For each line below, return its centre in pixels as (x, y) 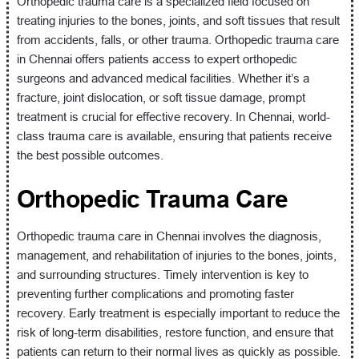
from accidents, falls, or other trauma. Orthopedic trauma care (177, 40)
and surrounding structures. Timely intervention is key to (162, 274)
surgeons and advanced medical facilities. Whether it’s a (163, 78)
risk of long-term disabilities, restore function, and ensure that (175, 332)
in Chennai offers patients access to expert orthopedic (157, 59)
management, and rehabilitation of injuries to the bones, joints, (176, 255)
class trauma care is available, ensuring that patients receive (174, 136)
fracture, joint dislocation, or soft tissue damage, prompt (161, 97)
